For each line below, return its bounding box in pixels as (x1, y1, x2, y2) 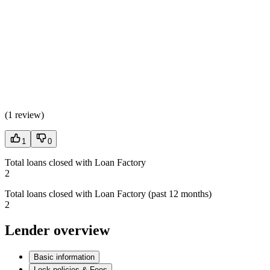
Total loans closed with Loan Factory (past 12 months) (5, 189, 212, 199)
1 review (8, 110, 41, 121)
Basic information (34, 253, 95, 262)
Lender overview (5, 222, 110, 239)
